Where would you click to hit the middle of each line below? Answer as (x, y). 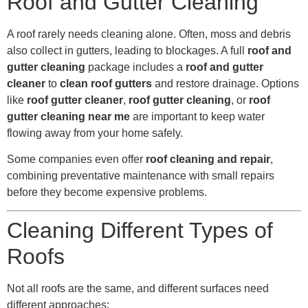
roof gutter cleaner (75, 100)
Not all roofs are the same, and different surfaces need (138, 289)
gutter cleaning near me (68, 116)
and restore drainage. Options (225, 83)
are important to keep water (197, 116)
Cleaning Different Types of (140, 231)
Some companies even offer (76, 159)
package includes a (135, 67)
